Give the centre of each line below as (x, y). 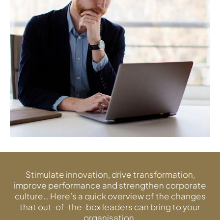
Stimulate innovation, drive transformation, (110, 174)
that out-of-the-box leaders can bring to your (110, 207)
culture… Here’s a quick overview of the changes (110, 196)
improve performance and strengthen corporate (110, 185)
